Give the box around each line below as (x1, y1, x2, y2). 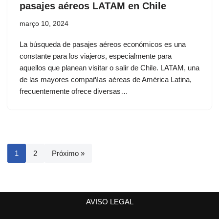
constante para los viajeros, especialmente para (20, 51, 172, 60)
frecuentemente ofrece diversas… (20, 87, 130, 95)
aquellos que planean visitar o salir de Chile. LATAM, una (20, 63, 199, 72)
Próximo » (52, 149, 85, 157)
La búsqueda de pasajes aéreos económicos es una (20, 40, 186, 48)
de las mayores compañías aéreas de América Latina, (20, 75, 192, 84)
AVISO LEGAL (86, 197, 133, 206)
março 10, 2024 (20, 20, 68, 27)
